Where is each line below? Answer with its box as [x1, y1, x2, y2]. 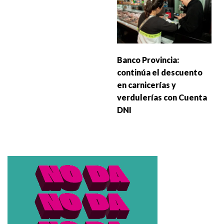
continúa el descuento [117, 67, 202, 77]
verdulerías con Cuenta [117, 92, 207, 102]
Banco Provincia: [117, 54, 179, 64]
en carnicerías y [117, 79, 176, 89]
